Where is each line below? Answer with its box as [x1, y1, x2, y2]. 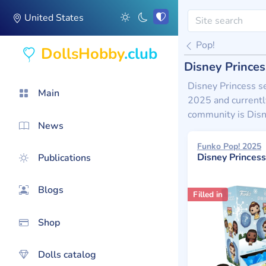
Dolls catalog [38, 248, 96, 262]
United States [22, 11, 84, 24]
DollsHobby [40, 43, 124, 64]
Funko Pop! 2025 [197, 141, 261, 152]
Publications [38, 151, 91, 164]
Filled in [192, 188, 223, 200]
